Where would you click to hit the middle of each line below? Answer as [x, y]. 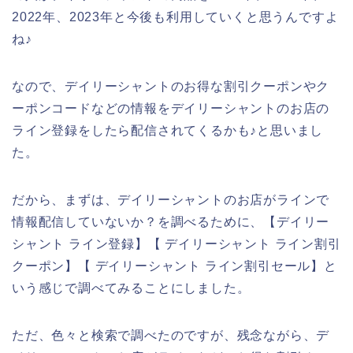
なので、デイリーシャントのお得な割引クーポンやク [171, 86]
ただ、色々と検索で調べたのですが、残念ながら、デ [171, 335]
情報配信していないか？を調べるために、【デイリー [171, 221]
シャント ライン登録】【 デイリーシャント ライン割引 [176, 243]
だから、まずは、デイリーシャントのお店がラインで [171, 199]
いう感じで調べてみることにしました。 [131, 288]
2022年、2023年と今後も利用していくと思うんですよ [175, 17]
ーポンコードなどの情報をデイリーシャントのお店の [171, 108]
